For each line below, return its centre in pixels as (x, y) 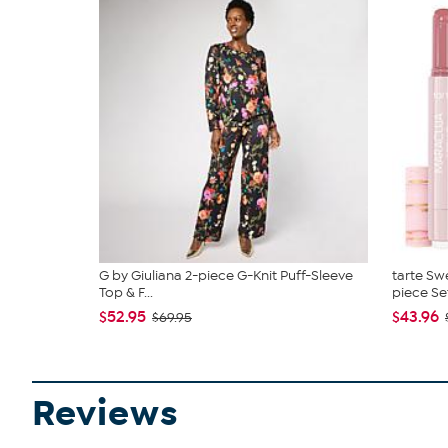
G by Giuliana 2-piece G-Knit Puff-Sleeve (226, 275)
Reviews (105, 413)
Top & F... (126, 292)
